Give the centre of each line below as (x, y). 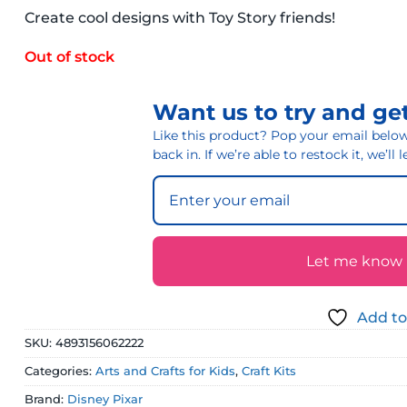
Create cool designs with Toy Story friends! (180, 18)
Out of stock (70, 56)
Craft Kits (269, 371)
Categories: (60, 371)
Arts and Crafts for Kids (166, 371)
